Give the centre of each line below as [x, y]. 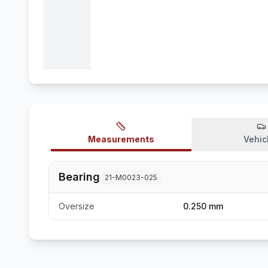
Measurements [121, 139]
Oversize [77, 206]
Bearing [79, 177]
